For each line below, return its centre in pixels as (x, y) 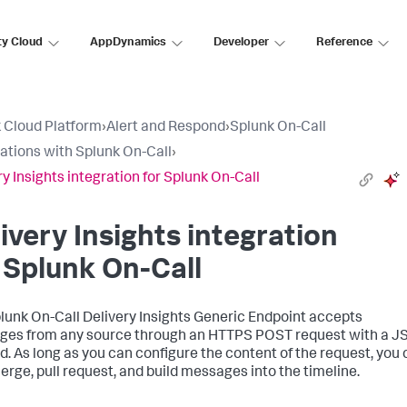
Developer (241, 43)
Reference (344, 43)
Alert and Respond (166, 128)
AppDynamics (128, 43)
